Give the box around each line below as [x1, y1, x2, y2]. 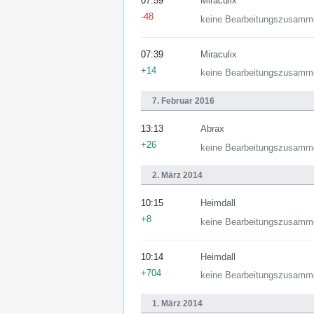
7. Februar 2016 [152, 95, 214, 106]
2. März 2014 [152, 170, 203, 181]
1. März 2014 [152, 298, 203, 308]
